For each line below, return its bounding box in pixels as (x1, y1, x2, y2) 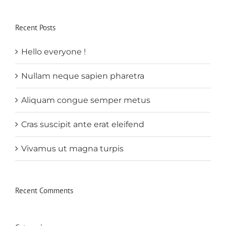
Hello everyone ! (21, 46, 86, 56)
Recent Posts (15, 22, 55, 32)
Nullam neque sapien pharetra (21, 71, 144, 81)
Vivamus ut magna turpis (21, 143, 124, 153)
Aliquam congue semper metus (21, 95, 150, 105)
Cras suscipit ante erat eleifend (21, 119, 144, 129)
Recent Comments (15, 185, 73, 195)
